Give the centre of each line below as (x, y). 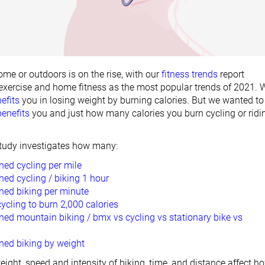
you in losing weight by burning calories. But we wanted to (142, 101)
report (231, 75)
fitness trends (190, 75)
